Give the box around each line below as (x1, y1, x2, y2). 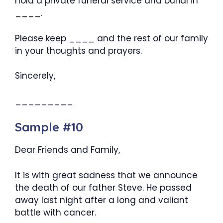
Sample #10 (15, 119, 83, 134)
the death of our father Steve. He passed (15, 181, 192, 194)
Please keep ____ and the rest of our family (15, 32, 208, 44)
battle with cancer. (15, 206, 96, 219)
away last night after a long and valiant (15, 194, 188, 206)
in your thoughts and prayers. (15, 44, 142, 57)
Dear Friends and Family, (15, 144, 120, 156)
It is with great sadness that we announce (15, 169, 198, 181)
